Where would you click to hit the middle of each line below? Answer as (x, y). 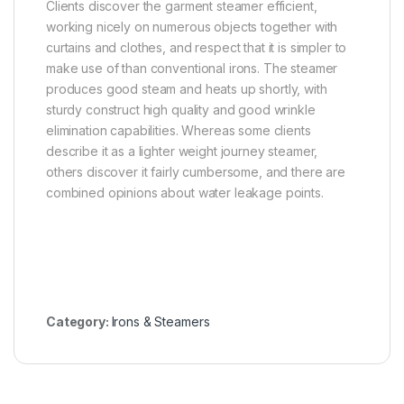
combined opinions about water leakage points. (185, 192)
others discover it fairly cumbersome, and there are (196, 171)
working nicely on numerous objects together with (192, 26)
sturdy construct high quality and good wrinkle (181, 109)
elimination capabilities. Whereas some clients (179, 130)
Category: (79, 321)
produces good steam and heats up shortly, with (187, 88)
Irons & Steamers (161, 321)
